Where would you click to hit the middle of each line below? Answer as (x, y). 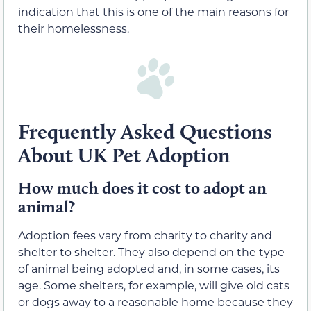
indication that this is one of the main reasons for (153, 12)
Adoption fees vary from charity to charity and (145, 235)
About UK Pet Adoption (124, 155)
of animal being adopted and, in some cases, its (149, 269)
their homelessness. (74, 28)
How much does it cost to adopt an (142, 188)
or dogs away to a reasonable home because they (155, 302)
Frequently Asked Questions (145, 132)
